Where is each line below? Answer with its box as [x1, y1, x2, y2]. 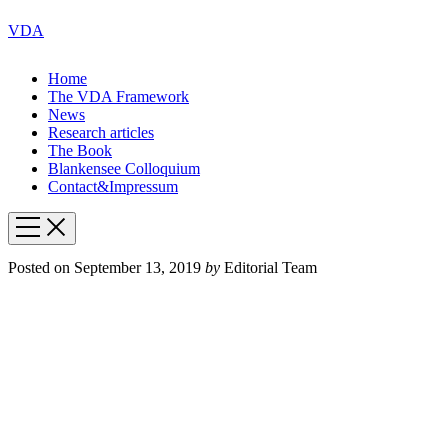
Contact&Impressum [48, 178, 178, 195]
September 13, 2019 [70, 259, 205, 276]
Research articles [48, 124, 154, 141]
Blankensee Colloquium [48, 160, 200, 177]
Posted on [8, 259, 70, 276]
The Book [48, 142, 112, 159]
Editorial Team [220, 259, 317, 276]
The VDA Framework [48, 88, 189, 105]
